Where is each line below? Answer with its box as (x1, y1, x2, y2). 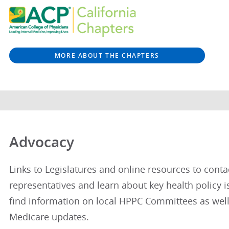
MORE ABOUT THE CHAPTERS (54, 51, 159, 60)
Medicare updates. (9, 211, 89, 223)
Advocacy (9, 132, 74, 152)
